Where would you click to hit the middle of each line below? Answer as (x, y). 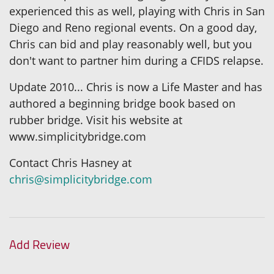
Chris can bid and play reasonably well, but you (131, 44)
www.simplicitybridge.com (78, 136)
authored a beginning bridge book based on (122, 103)
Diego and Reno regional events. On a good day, (133, 27)
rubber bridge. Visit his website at (96, 120)
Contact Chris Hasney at (70, 162)
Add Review (39, 244)
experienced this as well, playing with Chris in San (137, 11)
